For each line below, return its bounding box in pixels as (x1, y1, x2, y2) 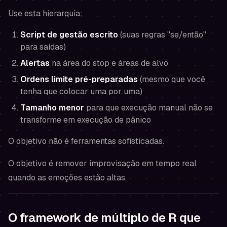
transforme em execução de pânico (20, 115, 151, 125)
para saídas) (20, 42, 66, 52)
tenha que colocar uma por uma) (20, 86, 142, 97)
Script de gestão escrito (20, 29, 118, 40)
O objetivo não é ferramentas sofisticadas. (8, 136, 164, 146)
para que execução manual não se (84, 102, 213, 113)
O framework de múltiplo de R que (8, 210, 201, 225)
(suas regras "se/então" (118, 29, 206, 40)
